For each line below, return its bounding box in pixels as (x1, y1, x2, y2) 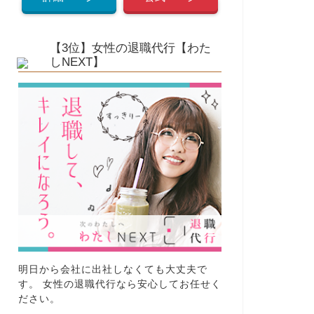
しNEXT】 (49, 55, 104, 69)
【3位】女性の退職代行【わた (49, 41, 211, 55)
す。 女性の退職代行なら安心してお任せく (18, 279, 221, 290)
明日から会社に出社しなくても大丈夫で (18, 264, 207, 275)
